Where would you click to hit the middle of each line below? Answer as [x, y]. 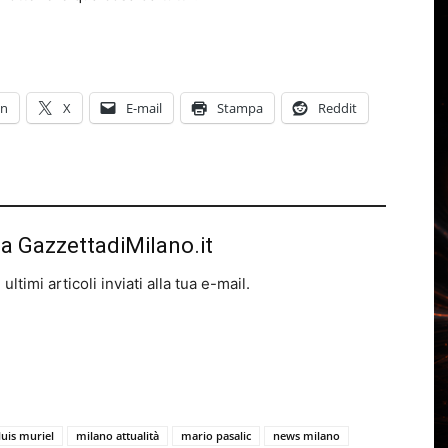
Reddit [337, 108]
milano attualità [117, 435]
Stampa [240, 108]
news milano [306, 435]
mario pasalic [216, 435]
